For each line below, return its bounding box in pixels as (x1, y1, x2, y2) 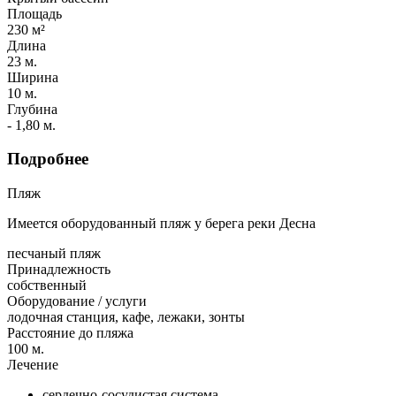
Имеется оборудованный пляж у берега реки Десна (7, 215, 316, 231)
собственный (7, 277, 87, 293)
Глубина (7, 101, 57, 117)
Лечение (7, 356, 58, 372)
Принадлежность (7, 261, 110, 277)
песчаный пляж (7, 245, 101, 261)
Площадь (7, 5, 62, 21)
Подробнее (7, 149, 88, 169)
